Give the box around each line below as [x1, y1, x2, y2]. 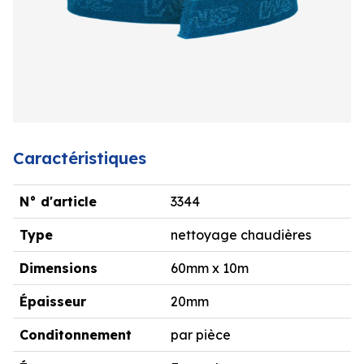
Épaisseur [19, 293, 86, 310]
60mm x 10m [171, 260, 249, 277]
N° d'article [19, 193, 97, 210]
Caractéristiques [13, 148, 146, 169]
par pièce [171, 327, 231, 344]
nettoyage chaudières [171, 227, 311, 244]
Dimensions [19, 260, 97, 277]
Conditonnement [19, 327, 132, 344]
